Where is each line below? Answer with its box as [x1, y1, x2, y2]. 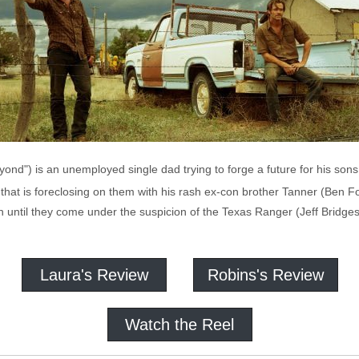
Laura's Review [39, 266, 148, 284]
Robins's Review [207, 266, 324, 284]
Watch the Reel [125, 316, 234, 333]
